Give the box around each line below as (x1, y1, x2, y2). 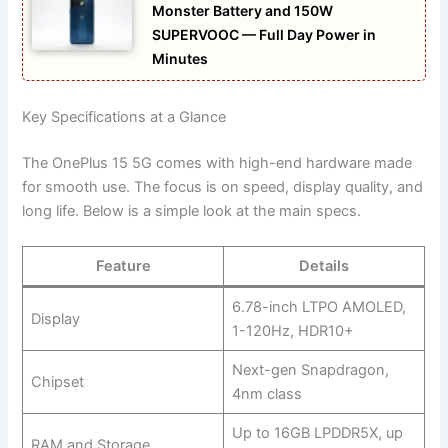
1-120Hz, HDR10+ (231, 322, 354, 341)
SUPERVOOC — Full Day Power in (152, 26, 377, 44)
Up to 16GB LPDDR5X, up (231, 424, 403, 443)
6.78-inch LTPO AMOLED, (231, 298, 406, 317)
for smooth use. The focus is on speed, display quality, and (22, 177, 424, 196)
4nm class (231, 385, 302, 404)
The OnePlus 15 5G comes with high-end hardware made (22, 153, 413, 172)
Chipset (30, 373, 84, 392)
